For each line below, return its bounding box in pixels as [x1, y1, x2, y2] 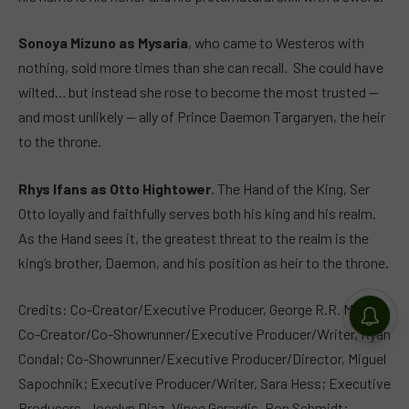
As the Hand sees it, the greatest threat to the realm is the [18, 228, 369, 246]
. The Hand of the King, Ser [211, 179, 370, 197]
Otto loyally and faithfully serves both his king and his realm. [18, 204, 376, 222]
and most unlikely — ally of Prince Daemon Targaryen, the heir [18, 108, 385, 126]
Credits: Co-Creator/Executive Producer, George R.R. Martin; [18, 300, 386, 319]
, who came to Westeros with [188, 34, 364, 52]
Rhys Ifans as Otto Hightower [18, 179, 211, 197]
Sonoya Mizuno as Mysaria [18, 34, 188, 52]
